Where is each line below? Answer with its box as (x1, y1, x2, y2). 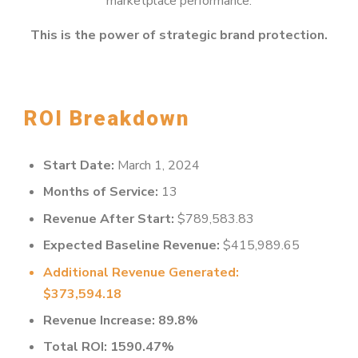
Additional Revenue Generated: (43, 263, 239, 281)
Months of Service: (43, 183, 158, 201)
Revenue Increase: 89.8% (43, 311, 198, 329)
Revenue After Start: (43, 209, 174, 228)
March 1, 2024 (114, 157, 200, 175)
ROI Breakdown (24, 105, 189, 130)
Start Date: (43, 157, 114, 175)
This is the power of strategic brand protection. (30, 26, 328, 44)
